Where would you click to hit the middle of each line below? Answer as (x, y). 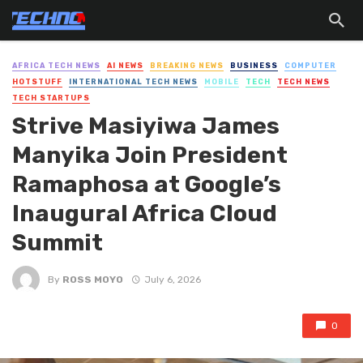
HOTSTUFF (37, 82)
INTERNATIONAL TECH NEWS (133, 82)
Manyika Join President (150, 155)
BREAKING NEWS (187, 66)
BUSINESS (254, 66)
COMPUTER (310, 66)
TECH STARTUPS (51, 98)
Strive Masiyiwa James (146, 126)
